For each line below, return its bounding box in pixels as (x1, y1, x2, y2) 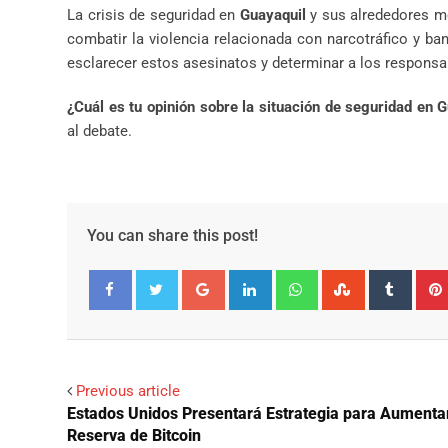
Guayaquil (239, 5, 306, 24)
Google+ (221, 271, 279, 290)
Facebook (105, 320, 158, 338)
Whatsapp (314, 271, 381, 290)
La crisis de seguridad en (67, 5, 240, 24)
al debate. (67, 121, 132, 140)
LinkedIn (268, 271, 325, 290)
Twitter (151, 320, 191, 338)
